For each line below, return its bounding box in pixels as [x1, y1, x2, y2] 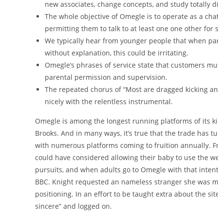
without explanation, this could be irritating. [45, 48, 188, 57]
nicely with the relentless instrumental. [45, 97, 173, 106]
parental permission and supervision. [45, 73, 167, 82]
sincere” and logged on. [35, 201, 112, 211]
